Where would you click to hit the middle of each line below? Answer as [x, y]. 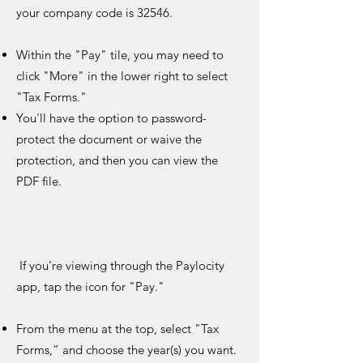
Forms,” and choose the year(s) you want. [130, 350]
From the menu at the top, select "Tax [117, 329]
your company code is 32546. [94, 13]
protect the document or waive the [109, 139]
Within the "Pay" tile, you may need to [120, 55]
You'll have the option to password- [111, 118]
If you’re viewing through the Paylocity [120, 265]
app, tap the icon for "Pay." [92, 286]
